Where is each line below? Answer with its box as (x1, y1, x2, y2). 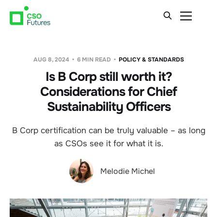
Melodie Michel (100, 166, 155, 176)
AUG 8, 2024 (33, 56, 71, 63)
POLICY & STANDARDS (118, 56, 184, 63)
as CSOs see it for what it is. (54, 139, 163, 149)
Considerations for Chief (40, 84, 177, 100)
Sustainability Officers (46, 99, 170, 115)
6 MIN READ (75, 56, 112, 63)
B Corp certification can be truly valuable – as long (12, 125, 205, 136)
